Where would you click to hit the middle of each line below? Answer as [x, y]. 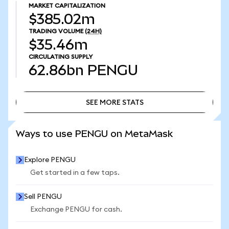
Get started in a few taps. [75, 173]
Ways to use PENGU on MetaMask [94, 134]
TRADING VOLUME [56, 31]
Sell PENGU [43, 197]
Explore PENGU [50, 160]
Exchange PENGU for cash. [76, 210]
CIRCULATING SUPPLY [61, 57]
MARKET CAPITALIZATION [67, 6]
